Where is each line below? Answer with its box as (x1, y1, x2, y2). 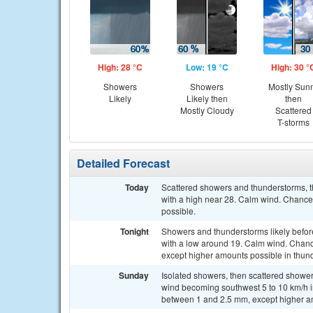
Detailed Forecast (77, 155, 170, 171)
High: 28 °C (98, 61, 143, 73)
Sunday (119, 269, 149, 282)
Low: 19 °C (185, 61, 228, 73)
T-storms (277, 116, 310, 128)
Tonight (120, 225, 149, 238)
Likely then (186, 92, 228, 104)
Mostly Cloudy (180, 104, 234, 116)
